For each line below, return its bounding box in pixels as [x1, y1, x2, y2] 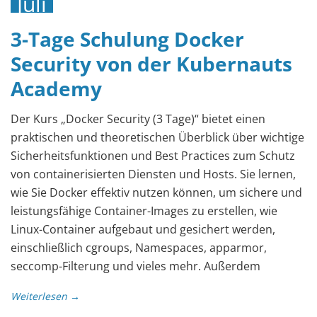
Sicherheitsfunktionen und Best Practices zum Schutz [11, 147, 295, 163]
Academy [11, 74, 102, 102]
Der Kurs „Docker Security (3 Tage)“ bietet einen [11, 110, 265, 127]
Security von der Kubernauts [11, 50, 292, 77]
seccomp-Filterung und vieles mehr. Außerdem [11, 258, 260, 274]
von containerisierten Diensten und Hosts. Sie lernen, [11, 166, 296, 182]
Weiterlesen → [11, 289, 80, 303]
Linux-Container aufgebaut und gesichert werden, [11, 221, 275, 237]
